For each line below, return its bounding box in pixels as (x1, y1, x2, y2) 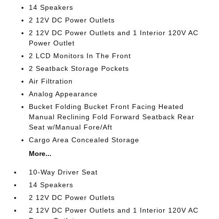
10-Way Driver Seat (29, 168, 98, 176)
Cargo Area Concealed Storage (29, 136, 140, 144)
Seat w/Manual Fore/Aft (29, 123, 113, 131)
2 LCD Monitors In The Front (29, 52, 131, 60)
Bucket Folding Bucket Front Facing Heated (29, 103, 184, 110)
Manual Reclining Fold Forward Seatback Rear (29, 113, 195, 121)
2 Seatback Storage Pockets (29, 65, 130, 72)
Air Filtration (29, 77, 73, 85)
